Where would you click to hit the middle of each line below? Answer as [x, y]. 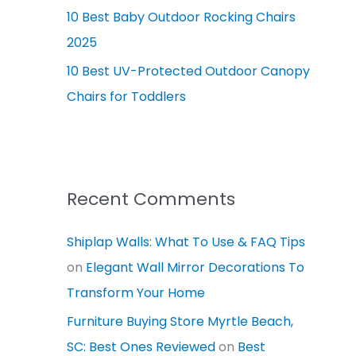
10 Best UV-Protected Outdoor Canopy [189, 71]
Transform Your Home [136, 292]
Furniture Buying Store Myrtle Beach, [180, 321]
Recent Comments [151, 199]
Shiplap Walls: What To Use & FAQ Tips [186, 242]
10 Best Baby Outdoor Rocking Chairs [182, 17]
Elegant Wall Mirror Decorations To [195, 267]
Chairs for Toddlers [127, 96]
